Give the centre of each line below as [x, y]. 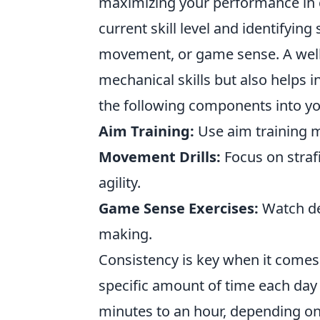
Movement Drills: [160, 157]
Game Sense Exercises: [179, 208]
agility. [120, 182]
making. [125, 234]
